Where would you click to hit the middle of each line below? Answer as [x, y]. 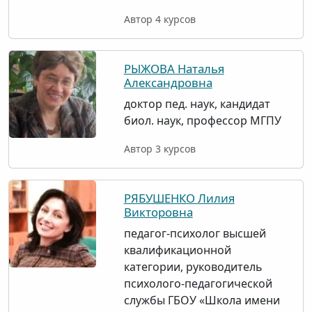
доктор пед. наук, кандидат [197, 104]
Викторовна [158, 212]
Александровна [168, 83]
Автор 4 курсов [159, 19]
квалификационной [177, 250]
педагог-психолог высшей [195, 233]
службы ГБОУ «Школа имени [202, 300]
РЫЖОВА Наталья [174, 69]
